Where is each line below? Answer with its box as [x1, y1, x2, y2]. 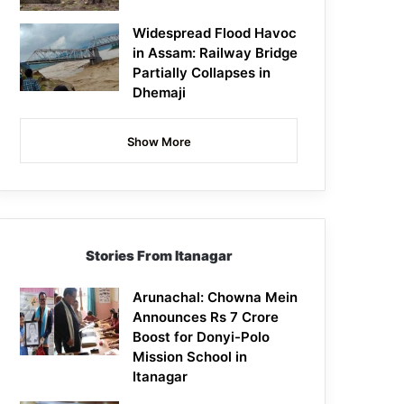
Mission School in [133, 348, 248, 366]
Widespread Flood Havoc [133, 24, 298, 42]
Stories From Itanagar [85, 247, 233, 265]
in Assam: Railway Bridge [133, 44, 298, 62]
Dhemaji [133, 84, 187, 102]
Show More [126, 134, 191, 150]
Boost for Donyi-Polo [133, 328, 271, 346]
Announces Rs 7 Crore [133, 308, 280, 326]
